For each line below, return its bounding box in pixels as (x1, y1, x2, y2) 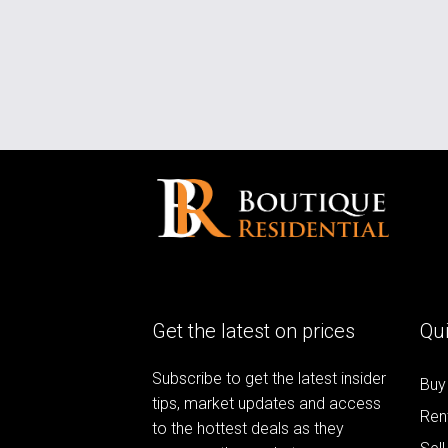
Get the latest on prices (152, 318, 355, 343)
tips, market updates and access (152, 393, 381, 413)
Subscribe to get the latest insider (152, 368, 386, 388)
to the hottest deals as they (152, 418, 344, 438)
